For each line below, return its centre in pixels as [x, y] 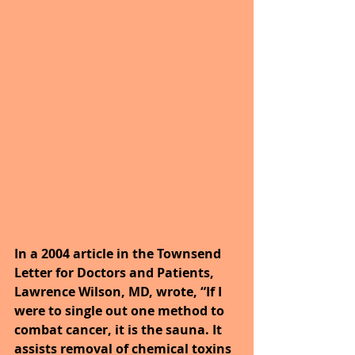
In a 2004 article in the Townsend [119, 253]
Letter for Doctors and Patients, [116, 272]
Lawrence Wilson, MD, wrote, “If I [120, 291]
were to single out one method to [121, 310]
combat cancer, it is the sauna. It [120, 329]
